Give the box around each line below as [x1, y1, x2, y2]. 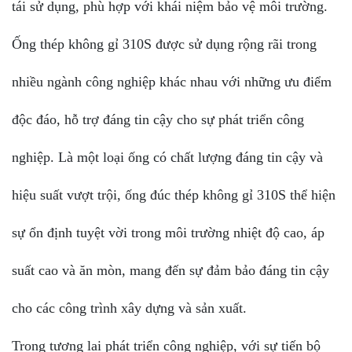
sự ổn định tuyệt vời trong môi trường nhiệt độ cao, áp [12, 224, 324, 240]
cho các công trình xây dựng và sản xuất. [12, 299, 247, 316]
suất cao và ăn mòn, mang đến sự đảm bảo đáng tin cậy [12, 262, 329, 278]
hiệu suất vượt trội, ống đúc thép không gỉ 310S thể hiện [12, 186, 335, 203]
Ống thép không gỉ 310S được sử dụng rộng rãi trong [12, 35, 317, 52]
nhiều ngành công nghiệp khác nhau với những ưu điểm [12, 73, 332, 90]
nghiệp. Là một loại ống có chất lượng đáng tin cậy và [12, 148, 323, 165]
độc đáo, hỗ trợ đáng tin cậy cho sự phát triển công [12, 111, 304, 127]
